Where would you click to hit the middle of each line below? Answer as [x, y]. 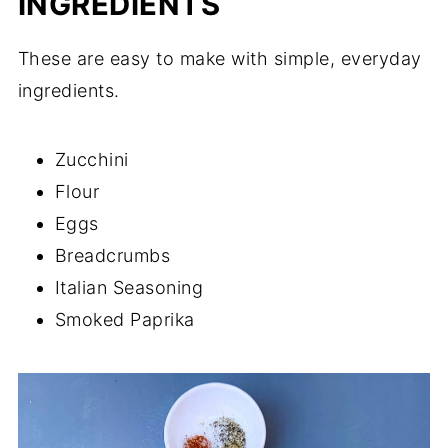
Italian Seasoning [129, 287]
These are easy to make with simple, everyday [219, 58]
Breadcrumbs [112, 255]
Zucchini [91, 159]
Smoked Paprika [124, 319]
